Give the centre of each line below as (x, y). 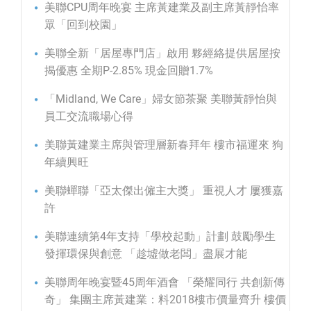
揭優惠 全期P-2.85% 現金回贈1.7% (129, 70)
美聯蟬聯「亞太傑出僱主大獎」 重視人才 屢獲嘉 (164, 190)
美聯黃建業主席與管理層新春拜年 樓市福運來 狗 (164, 144)
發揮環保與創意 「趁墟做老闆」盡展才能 (146, 253)
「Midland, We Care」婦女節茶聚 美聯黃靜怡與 (161, 99)
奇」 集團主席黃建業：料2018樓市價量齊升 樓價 (165, 299)
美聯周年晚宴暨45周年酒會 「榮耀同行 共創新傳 (165, 282)
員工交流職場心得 (89, 116)
